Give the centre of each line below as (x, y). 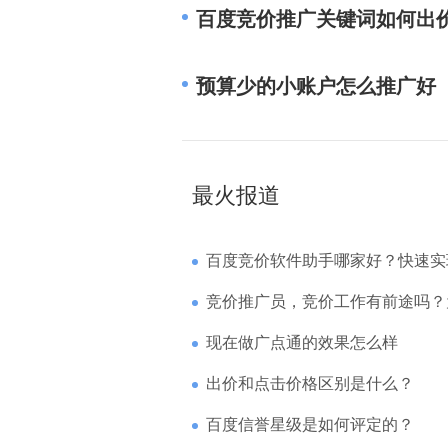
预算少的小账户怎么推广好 (316, 86)
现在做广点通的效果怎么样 (302, 342)
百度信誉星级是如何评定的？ (310, 424)
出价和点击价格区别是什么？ (310, 383)
